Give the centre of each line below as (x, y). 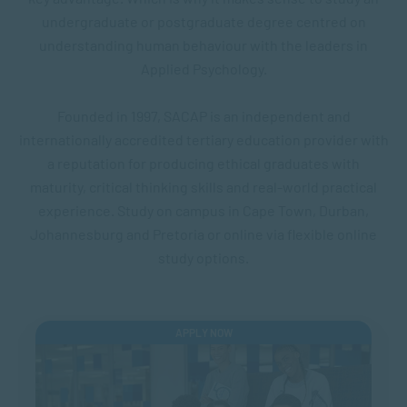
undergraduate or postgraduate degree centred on (203, 21)
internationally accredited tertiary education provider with (203, 139)
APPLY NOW (203, 333)
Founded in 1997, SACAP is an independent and (203, 116)
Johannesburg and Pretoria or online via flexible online (203, 234)
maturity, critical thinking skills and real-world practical (203, 187)
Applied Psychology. (203, 69)
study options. (203, 258)
